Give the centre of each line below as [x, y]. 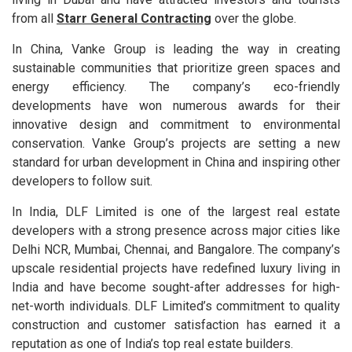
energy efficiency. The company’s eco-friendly [176, 87]
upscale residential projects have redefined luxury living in [176, 269]
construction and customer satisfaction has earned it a [176, 325]
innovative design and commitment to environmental [176, 125]
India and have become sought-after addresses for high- [176, 288]
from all [34, 19]
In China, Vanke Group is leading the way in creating [176, 49]
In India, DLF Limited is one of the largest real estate [176, 212]
